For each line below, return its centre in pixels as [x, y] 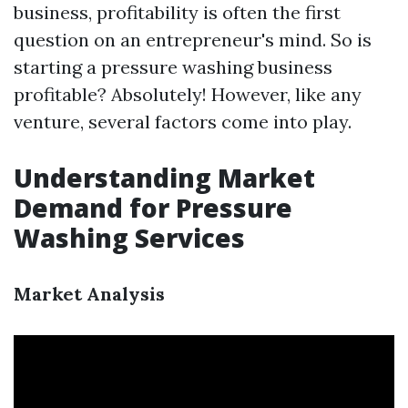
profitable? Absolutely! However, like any [188, 94]
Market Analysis [89, 294]
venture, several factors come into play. [183, 122]
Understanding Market [164, 178]
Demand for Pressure [153, 208]
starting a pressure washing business [173, 67]
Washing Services [129, 238]
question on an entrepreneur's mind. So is [193, 40]
